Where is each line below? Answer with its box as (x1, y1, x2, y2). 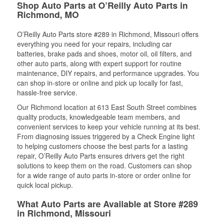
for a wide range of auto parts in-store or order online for (17, 170, 191, 180)
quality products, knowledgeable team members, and (17, 112, 180, 122)
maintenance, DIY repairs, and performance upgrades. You (17, 68, 199, 78)
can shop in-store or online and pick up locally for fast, (17, 78, 183, 88)
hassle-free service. (17, 88, 77, 97)
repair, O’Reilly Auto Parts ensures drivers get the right (17, 151, 184, 161)
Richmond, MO (17, 8, 79, 21)
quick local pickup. (17, 180, 73, 190)
